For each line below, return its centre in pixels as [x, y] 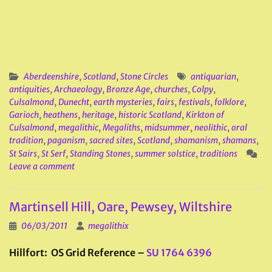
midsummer [167, 127]
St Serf [53, 154]
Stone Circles [144, 76]
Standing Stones [100, 154]
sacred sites [111, 140]
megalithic [78, 127]
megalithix [108, 226]
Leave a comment [42, 166]
